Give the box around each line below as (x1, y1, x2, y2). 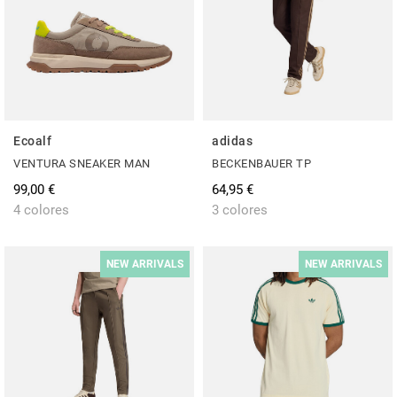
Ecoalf (13, 133, 51, 148)
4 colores (13, 201, 69, 218)
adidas (212, 133, 253, 148)
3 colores (212, 201, 268, 218)
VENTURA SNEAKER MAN (13, 156, 151, 170)
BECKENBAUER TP (212, 156, 311, 170)
